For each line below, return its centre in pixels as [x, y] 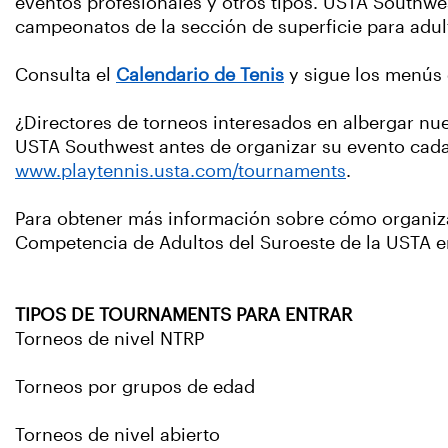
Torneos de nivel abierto [117, 435]
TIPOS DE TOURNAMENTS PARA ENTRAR [183, 315]
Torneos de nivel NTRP [109, 339]
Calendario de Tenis [200, 75]
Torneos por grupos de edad [135, 387]
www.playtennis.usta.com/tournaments [180, 171]
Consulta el [65, 75]
